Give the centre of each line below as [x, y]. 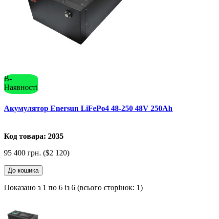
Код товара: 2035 [34, 136]
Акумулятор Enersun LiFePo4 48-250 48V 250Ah [88, 108]
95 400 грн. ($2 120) [37, 153]
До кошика [23, 171]
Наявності [21, 87]
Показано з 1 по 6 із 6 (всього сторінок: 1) [73, 188]
